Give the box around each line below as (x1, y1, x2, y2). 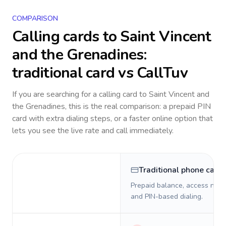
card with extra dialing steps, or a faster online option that (12, 113, 213, 124)
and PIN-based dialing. (131, 192, 203, 201)
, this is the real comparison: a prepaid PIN (65, 101, 211, 112)
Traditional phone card (139, 164, 222, 176)
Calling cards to (12, 26, 121, 47)
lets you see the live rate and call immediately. (12, 125, 174, 136)
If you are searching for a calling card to (12, 89, 149, 100)
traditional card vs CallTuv (12, 63, 188, 83)
